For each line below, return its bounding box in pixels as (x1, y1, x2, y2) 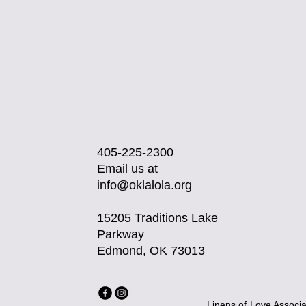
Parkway (97, 227, 148, 241)
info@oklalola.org (97, 178, 192, 192)
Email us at (97, 162, 158, 176)
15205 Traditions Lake (97, 211, 218, 225)
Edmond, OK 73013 (97, 244, 205, 258)
